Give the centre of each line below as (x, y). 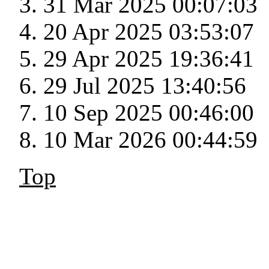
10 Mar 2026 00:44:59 (150, 140)
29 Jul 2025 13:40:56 (145, 86)
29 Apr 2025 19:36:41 (149, 59)
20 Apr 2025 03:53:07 (149, 32)
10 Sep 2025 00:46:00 (149, 113)
